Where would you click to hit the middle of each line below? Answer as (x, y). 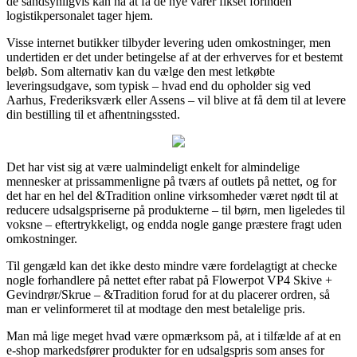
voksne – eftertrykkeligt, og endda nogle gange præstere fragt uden (174, 224)
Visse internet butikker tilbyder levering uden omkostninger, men (169, 42)
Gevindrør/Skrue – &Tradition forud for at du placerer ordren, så (168, 294)
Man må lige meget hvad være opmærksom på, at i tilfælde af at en (174, 335)
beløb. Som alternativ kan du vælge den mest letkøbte (141, 71)
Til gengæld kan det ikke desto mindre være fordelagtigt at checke (172, 265)
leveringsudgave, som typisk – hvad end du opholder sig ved (159, 85)
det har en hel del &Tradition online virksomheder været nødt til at (172, 195)
